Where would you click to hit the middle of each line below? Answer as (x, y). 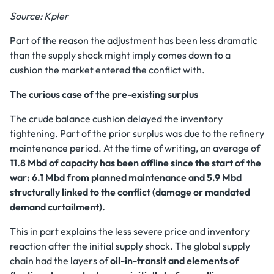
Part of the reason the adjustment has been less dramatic (134, 40)
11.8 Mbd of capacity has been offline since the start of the (135, 163)
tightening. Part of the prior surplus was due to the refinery (137, 133)
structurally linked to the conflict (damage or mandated (130, 192)
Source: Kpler (39, 16)
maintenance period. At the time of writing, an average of (135, 148)
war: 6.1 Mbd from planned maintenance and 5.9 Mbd (126, 177)
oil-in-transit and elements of (175, 261)
